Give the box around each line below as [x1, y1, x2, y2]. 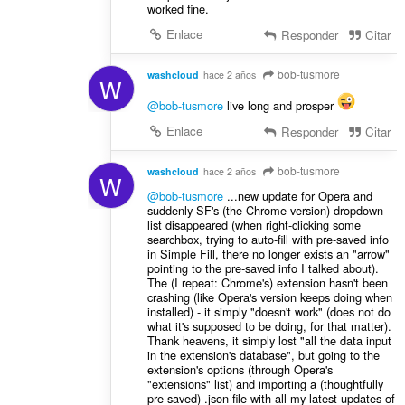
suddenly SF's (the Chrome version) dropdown [146, 201, 383, 219]
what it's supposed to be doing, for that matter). [146, 316, 391, 334]
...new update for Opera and [222, 186, 372, 204]
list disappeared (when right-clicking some [146, 215, 361, 233]
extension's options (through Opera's [146, 360, 333, 378]
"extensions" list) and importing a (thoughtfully [146, 374, 383, 392]
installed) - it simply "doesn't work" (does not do [146, 302, 391, 320]
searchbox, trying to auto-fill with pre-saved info [146, 230, 389, 248]
